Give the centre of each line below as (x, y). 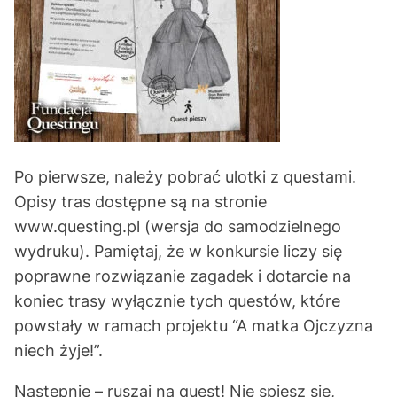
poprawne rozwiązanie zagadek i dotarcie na (183, 276)
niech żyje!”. (58, 350)
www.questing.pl (77, 226)
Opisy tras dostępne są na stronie (140, 202)
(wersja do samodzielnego (241, 226)
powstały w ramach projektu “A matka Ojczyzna (194, 326)
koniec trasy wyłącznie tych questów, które (177, 301)
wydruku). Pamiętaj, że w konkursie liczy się (178, 251)
